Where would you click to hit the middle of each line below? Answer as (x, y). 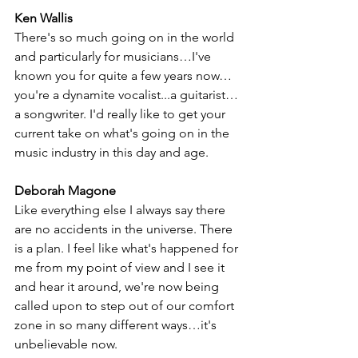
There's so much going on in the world (126, 38)
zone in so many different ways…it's (117, 325)
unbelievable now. (68, 344)
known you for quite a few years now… (123, 76)
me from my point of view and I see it (121, 268)
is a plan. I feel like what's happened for (128, 249)
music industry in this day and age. (113, 153)
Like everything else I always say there (121, 210)
